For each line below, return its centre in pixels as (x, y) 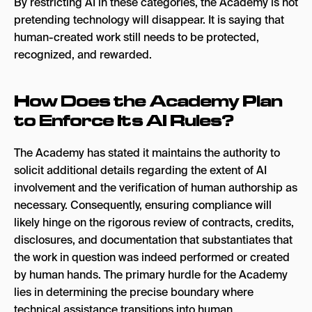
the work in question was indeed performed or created (152, 257)
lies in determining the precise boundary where (134, 292)
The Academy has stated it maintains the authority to (147, 153)
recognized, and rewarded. (83, 55)
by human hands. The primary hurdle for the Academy (151, 275)
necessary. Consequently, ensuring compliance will (143, 205)
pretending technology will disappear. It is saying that (149, 20)
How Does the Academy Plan (148, 101)
